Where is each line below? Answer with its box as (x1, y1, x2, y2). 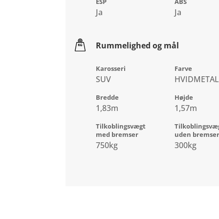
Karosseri (96, 64, 126, 73)
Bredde (96, 93, 119, 102)
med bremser (96, 130, 139, 139)
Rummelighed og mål (96, 40, 179, 51)
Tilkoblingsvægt (96, 122, 146, 131)
